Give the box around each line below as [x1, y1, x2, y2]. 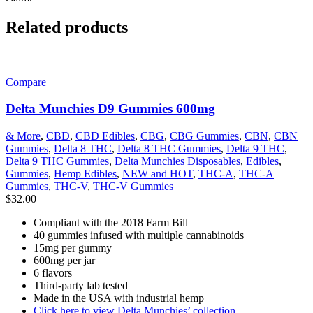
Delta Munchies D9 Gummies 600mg [6, 101, 215, 117]
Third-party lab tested [34, 279, 128, 292]
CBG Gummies [170, 130, 239, 143]
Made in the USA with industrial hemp [34, 292, 204, 305]
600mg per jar [34, 254, 95, 267]
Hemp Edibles [54, 168, 117, 180]
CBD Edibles [75, 130, 135, 143]
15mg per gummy [34, 242, 112, 254]
